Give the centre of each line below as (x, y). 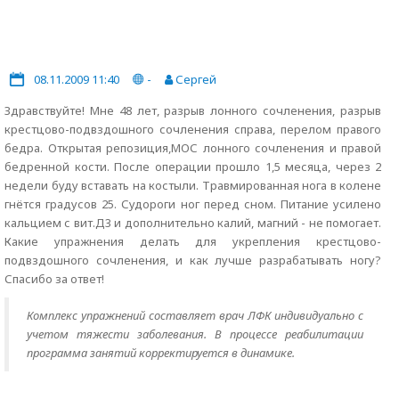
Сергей (195, 79)
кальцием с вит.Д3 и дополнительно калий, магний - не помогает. (193, 223)
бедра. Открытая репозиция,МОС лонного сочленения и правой (193, 148)
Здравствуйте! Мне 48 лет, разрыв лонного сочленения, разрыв (193, 110)
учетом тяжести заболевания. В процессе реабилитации (195, 334)
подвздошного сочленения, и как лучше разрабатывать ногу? (193, 260)
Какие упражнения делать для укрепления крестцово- (193, 241)
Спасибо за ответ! (54, 279)
